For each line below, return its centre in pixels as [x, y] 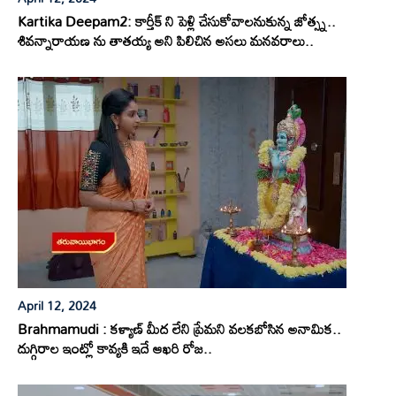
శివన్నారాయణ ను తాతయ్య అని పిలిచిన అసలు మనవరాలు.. [166, 41]
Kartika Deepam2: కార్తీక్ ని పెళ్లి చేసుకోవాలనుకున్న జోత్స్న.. [177, 22]
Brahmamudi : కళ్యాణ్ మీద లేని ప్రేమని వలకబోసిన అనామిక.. [179, 329]
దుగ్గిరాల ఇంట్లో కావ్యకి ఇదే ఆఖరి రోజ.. [115, 349]
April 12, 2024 [57, 306]
